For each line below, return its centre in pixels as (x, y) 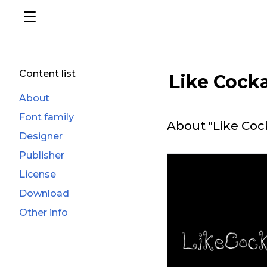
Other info (44, 212)
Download (44, 193)
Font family (46, 117)
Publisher (42, 155)
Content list (47, 74)
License (38, 174)
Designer (41, 136)
